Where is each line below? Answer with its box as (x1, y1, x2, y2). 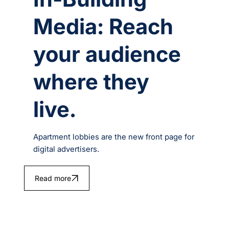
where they (33, 68, 150, 95)
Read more (34, 173, 71, 182)
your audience (33, 40, 181, 67)
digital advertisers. (33, 144, 100, 154)
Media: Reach (33, 13, 174, 39)
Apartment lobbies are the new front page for (33, 131, 195, 142)
